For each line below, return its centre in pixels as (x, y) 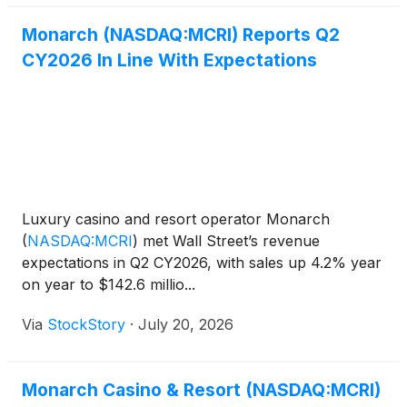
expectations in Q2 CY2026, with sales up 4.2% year (202, 263)
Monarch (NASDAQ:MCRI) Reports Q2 (181, 35)
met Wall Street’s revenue (229, 241)
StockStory (86, 325)
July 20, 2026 (186, 325)
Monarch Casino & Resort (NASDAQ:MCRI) (201, 390)
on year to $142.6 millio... (109, 285)
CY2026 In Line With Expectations (169, 60)
